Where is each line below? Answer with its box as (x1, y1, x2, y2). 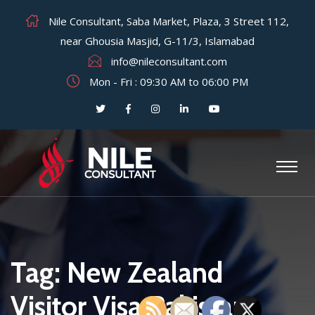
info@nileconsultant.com (110, 54, 227, 68)
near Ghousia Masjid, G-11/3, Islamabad (60, 34, 255, 48)
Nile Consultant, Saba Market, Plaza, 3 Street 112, (46, 14, 289, 28)
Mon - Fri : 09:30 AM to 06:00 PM (86, 75, 248, 89)
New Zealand (67, 255, 223, 290)
